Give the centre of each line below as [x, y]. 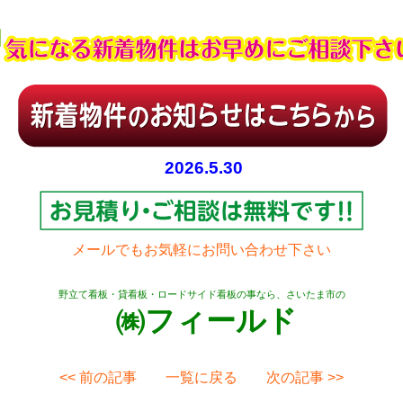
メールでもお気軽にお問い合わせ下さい [201, 250]
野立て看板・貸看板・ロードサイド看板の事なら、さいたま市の [201, 294]
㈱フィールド [206, 321]
